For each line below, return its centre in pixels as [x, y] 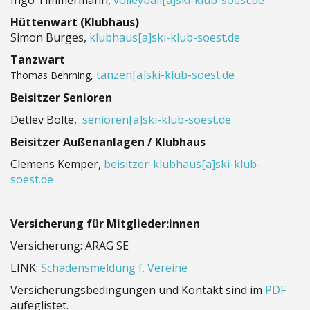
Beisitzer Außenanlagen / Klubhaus [108, 142]
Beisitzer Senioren [61, 98]
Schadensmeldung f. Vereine [114, 268]
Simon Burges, [50, 37]
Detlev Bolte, [46, 120]
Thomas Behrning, [53, 75]
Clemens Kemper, [57, 164]
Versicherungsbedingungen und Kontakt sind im [138, 290]
